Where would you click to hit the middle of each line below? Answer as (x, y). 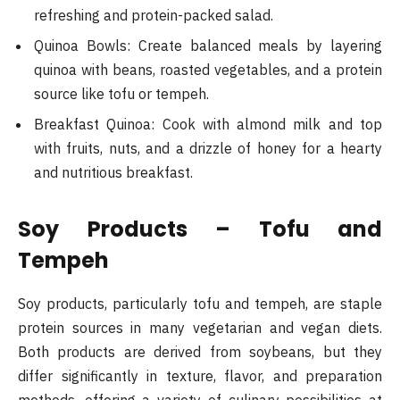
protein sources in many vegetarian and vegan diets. (200, 327)
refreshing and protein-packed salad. (154, 15)
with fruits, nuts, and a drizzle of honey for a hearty (208, 148)
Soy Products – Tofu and (200, 229)
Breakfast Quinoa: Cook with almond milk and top (208, 124)
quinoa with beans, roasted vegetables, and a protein (208, 69)
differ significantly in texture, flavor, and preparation (200, 375)
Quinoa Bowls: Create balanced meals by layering (208, 45)
